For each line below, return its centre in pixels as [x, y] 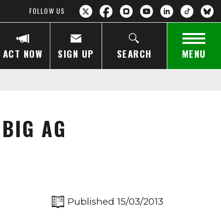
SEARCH [134, 53]
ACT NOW [23, 53]
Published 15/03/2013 [115, 202]
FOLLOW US [47, 10]
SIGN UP [76, 53]
